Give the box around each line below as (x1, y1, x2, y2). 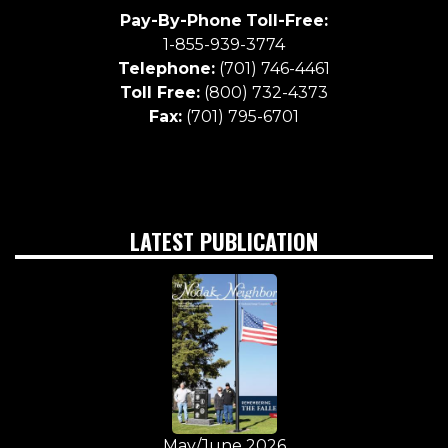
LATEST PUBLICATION (130, 225, 318, 258)
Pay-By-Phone (120, 11, 242, 31)
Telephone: (118, 59, 215, 79)
